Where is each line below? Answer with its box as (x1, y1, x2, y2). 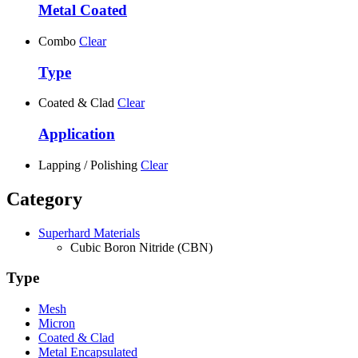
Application (38, 125, 115, 143)
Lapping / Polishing (38, 157, 137, 172)
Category (6, 188, 82, 209)
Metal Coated (38, 2, 127, 19)
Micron (38, 316, 75, 331)
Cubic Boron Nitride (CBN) (70, 240, 213, 254)
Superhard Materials (38, 225, 140, 240)
